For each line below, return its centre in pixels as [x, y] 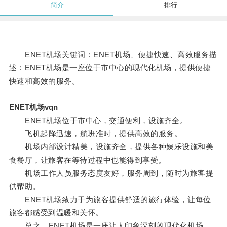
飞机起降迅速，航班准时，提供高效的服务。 [96, 134]
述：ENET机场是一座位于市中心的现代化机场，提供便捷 [110, 68]
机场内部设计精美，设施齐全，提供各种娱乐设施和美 [111, 147]
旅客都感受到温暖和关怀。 [56, 213]
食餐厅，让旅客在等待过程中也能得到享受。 [87, 160]
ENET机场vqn [33, 107]
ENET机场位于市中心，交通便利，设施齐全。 [98, 121]
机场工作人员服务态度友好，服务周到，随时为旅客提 [111, 173]
